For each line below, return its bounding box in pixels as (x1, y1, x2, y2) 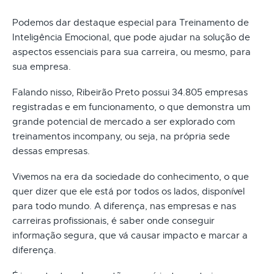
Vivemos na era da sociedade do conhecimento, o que (12, 171, 249, 182)
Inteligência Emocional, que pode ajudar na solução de (12, 31, 250, 43)
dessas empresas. (12, 145, 90, 157)
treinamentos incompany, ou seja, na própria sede (12, 130, 230, 142)
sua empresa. (12, 61, 71, 72)
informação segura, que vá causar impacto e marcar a (12, 229, 248, 241)
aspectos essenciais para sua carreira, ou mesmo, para (12, 46, 251, 57)
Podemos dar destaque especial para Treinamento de (12, 17, 249, 28)
